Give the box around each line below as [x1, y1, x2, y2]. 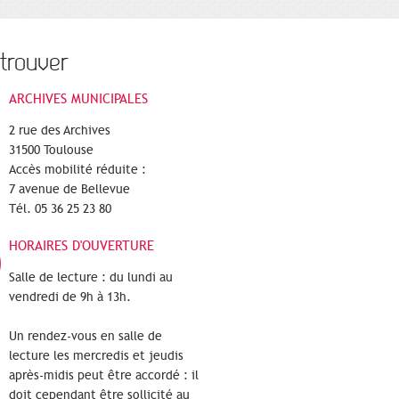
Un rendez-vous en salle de [9, 329, 162, 344]
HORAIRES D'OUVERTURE [9, 238, 154, 254]
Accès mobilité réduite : [9, 162, 146, 177]
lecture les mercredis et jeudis [9, 348, 183, 363]
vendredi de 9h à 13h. [9, 289, 131, 305]
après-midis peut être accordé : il [9, 368, 199, 383]
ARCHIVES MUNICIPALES [9, 91, 148, 107]
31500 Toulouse [9, 142, 94, 158]
